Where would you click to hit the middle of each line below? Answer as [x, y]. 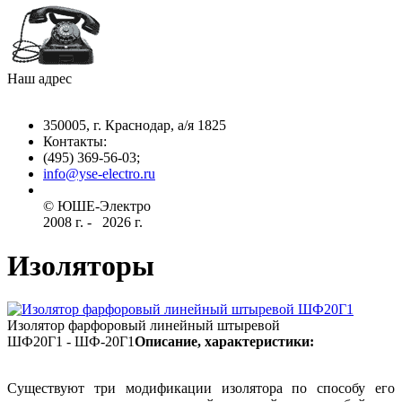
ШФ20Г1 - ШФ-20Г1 [71, 342]
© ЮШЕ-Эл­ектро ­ [99, 205]
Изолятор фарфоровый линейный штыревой [144, 326]
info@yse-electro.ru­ [99, 173]
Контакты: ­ [77, 141]
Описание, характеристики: [224, 342]
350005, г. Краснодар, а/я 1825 [135, 125]
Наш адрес [39, 78]
